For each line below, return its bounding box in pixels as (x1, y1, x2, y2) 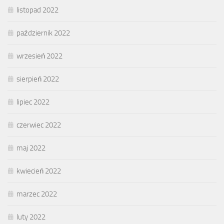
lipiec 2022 (16, 97, 49, 107)
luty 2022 (16, 212, 45, 222)
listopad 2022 (16, 5, 58, 15)
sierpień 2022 (16, 74, 59, 84)
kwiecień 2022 (16, 166, 61, 176)
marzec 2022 (16, 189, 57, 199)
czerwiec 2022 (16, 120, 61, 130)
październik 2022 (16, 28, 70, 38)
